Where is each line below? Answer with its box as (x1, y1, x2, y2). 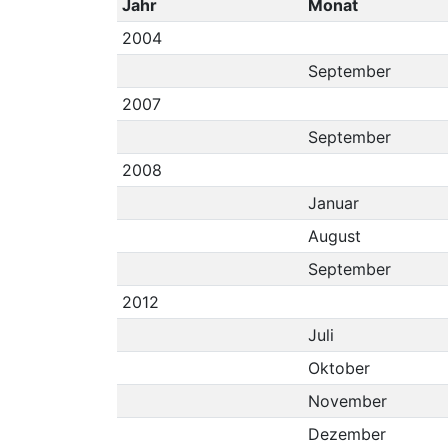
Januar (307, 193, 359, 213)
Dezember (307, 424, 386, 444)
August (307, 226, 361, 246)
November (307, 391, 387, 411)
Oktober (307, 358, 370, 378)
